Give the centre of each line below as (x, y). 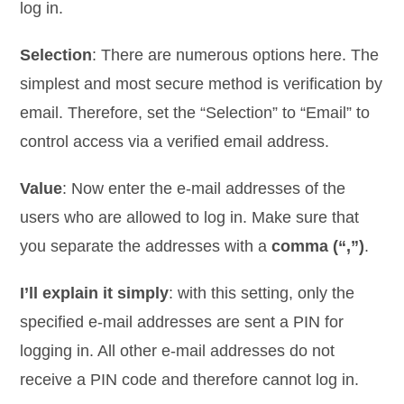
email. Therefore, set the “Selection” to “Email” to (195, 112)
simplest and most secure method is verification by (202, 83)
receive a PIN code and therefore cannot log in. (190, 379)
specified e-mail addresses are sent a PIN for (182, 321)
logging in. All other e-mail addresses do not (178, 350)
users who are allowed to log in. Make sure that (190, 217)
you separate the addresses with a (146, 246)
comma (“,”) (318, 246)
